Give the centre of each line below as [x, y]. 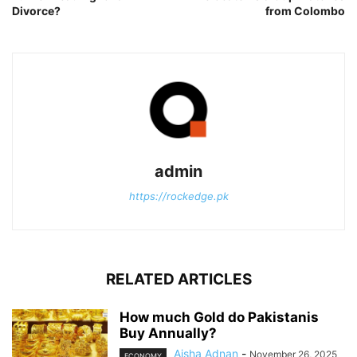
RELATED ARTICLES [178, 280]
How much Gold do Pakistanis [219, 318]
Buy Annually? [168, 333]
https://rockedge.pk [178, 196]
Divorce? [36, 11]
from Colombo [305, 11]
